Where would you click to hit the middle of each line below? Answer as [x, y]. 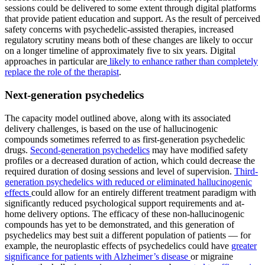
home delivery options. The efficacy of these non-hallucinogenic [125, 214]
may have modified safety [199, 150]
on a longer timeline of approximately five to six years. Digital [120, 51]
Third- [246, 171]
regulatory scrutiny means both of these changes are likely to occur [129, 40]
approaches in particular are [56, 62]
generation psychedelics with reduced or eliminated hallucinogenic [128, 182]
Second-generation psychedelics [90, 150]
